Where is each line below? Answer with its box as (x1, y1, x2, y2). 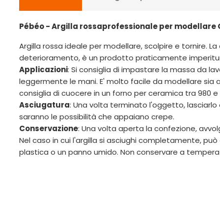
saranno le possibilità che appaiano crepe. (19, 111, 174, 122)
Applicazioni (19, 64, 68, 75)
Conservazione (19, 123, 78, 134)
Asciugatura (19, 100, 70, 110)
